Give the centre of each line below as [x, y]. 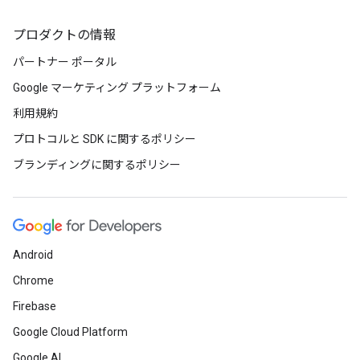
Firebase [35, 306]
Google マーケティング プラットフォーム [117, 88]
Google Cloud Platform [70, 332]
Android [33, 255]
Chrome [33, 280]
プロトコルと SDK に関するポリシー [104, 139]
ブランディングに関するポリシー [97, 165]
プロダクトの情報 [64, 35]
